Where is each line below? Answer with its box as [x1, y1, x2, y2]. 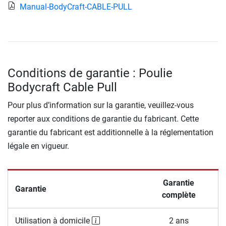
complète [161, 190, 196, 200]
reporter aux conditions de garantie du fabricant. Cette [8, 114, 199, 124]
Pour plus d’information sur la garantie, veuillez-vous [8, 100, 194, 110]
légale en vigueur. [8, 141, 69, 151]
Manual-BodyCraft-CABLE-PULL [20, 2, 132, 12]
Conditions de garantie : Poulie [8, 66, 173, 80]
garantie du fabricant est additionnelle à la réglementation [8, 127, 213, 137]
